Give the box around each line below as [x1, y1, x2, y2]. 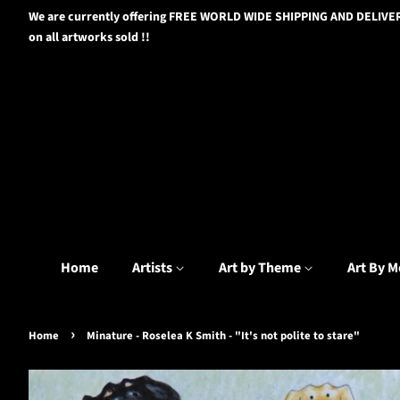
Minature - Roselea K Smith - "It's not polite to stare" [87, 328, 360, 344]
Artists [132, 258, 175, 278]
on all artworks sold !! [29, 29, 150, 46]
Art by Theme [219, 258, 304, 278]
